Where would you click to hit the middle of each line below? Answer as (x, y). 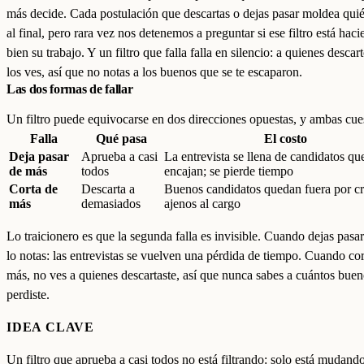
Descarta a (108, 189)
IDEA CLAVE (50, 327)
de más (28, 171)
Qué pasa (121, 139)
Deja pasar (39, 156)
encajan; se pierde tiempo (229, 171)
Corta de (33, 189)
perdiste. (28, 295)
